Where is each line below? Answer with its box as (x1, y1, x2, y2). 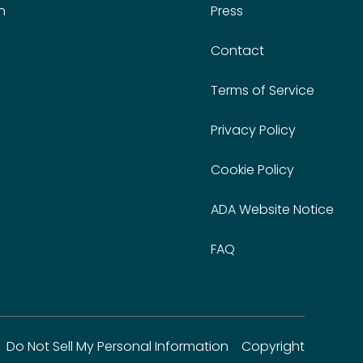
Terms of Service (211, 81, 314, 100)
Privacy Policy (211, 121, 296, 139)
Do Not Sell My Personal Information (6, 337, 228, 356)
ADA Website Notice (211, 200, 334, 219)
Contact (211, 41, 264, 60)
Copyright (241, 337, 305, 356)
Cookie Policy (211, 160, 294, 179)
